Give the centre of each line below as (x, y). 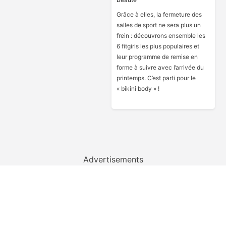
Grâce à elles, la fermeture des (159, 14)
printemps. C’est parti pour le (156, 78)
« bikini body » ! (138, 89)
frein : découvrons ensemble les (161, 36)
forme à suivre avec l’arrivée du (160, 67)
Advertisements (113, 159)
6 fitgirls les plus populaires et (158, 46)
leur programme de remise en (157, 57)
